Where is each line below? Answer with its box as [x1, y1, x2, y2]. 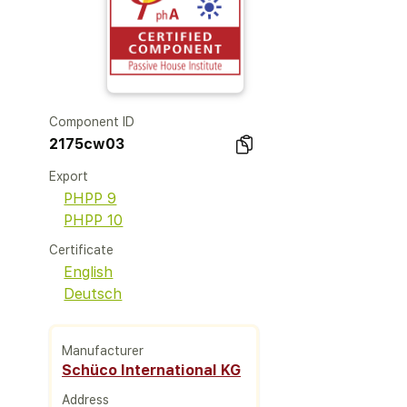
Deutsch [64, 285, 123, 303]
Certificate [49, 243, 114, 257]
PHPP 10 [64, 212, 124, 229]
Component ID [49, 114, 135, 129]
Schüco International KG [62, 361, 242, 379]
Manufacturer [62, 342, 144, 358]
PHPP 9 [64, 190, 117, 207]
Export [49, 169, 89, 184]
